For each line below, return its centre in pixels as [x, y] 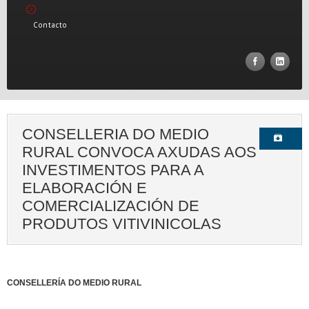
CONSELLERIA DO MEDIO [116, 134]
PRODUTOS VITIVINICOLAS [122, 224]
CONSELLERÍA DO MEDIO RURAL [74, 283]
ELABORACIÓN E [84, 188]
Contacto [50, 25]
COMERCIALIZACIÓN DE [111, 206]
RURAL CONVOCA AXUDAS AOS [139, 152]
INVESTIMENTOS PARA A [113, 170]
